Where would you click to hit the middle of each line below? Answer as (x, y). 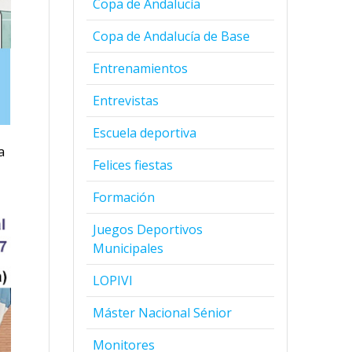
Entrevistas (126, 100)
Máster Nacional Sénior (163, 312)
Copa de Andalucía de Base (172, 36)
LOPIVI (113, 280)
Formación (124, 197)
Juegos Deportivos (148, 229)
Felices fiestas (133, 165)
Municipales (128, 248)
